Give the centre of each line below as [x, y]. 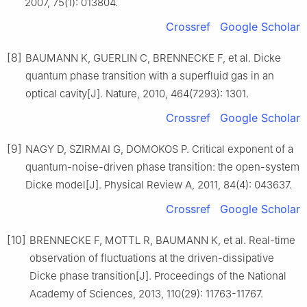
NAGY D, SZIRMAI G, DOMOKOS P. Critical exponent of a [159, 149]
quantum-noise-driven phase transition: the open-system [162, 167]
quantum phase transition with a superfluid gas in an [150, 75]
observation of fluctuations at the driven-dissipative [152, 258]
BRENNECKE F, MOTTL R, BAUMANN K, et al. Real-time [162, 240]
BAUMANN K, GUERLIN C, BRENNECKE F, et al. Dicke [153, 58]
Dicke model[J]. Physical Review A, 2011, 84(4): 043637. [159, 184]
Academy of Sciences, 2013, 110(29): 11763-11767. [146, 293]
